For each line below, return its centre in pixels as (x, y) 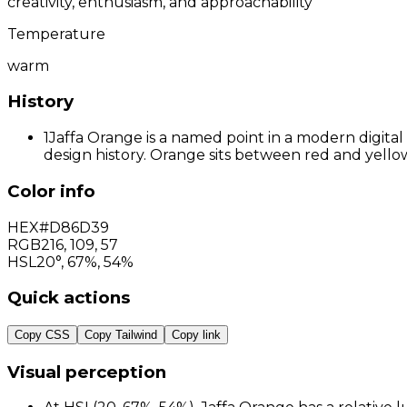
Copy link (196, 334)
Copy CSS (42, 334)
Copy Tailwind (121, 334)
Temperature (56, 34)
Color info (51, 191)
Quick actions (69, 298)
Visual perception (87, 372)
